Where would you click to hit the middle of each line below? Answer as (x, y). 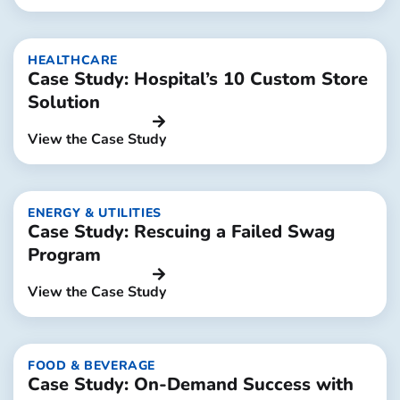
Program (64, 255)
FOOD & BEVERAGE (92, 366)
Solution (64, 102)
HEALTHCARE (73, 60)
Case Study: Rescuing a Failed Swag (181, 232)
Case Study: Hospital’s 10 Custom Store (198, 79)
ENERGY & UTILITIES (95, 213)
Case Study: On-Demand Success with (191, 384)
